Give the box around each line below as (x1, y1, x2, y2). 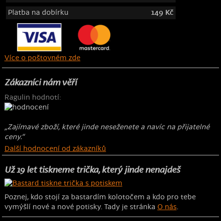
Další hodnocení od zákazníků (4, 144, 106, 153)
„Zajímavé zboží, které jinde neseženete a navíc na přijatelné (4, 123, 210, 132)
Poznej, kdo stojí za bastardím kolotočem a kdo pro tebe (4, 192, 196, 201)
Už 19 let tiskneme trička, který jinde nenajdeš (4, 165, 180, 176)
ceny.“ (4, 133, 24, 142)
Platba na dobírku (7, 8, 69, 17)
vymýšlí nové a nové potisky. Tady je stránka (4, 202, 157, 211)
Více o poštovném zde (4, 54, 80, 63)
